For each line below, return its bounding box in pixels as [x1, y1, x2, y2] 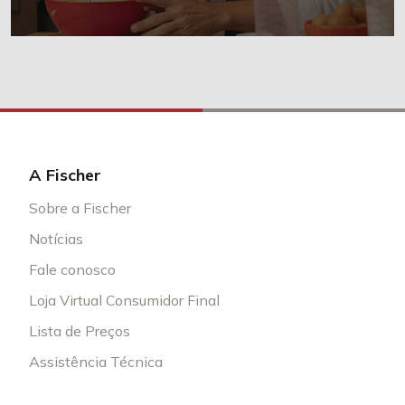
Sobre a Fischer [29, 199, 131, 218]
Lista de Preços [29, 322, 130, 341]
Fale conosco [29, 260, 116, 279]
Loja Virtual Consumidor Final [29, 291, 220, 310]
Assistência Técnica [29, 353, 163, 372]
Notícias [29, 230, 83, 249]
